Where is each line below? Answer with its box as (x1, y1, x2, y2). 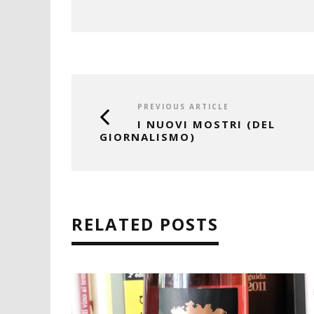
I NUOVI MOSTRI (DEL (137, 117, 275, 132)
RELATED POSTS (71, 212, 219, 236)
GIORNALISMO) (100, 130, 196, 144)
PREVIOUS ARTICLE (137, 102, 229, 112)
